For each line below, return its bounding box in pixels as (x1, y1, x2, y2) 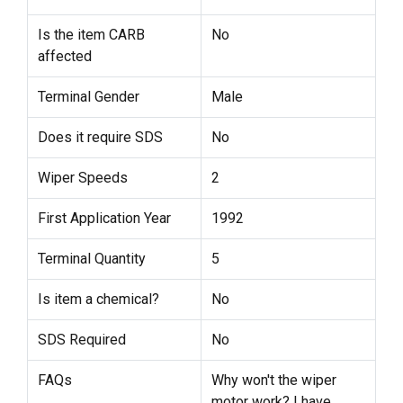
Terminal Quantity (37, 249, 146, 267)
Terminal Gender (37, 87, 139, 105)
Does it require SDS (37, 128, 163, 146)
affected (37, 47, 92, 65)
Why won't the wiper (210, 371, 336, 389)
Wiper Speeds (37, 168, 128, 186)
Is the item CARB (37, 25, 145, 43)
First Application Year (37, 209, 171, 227)
